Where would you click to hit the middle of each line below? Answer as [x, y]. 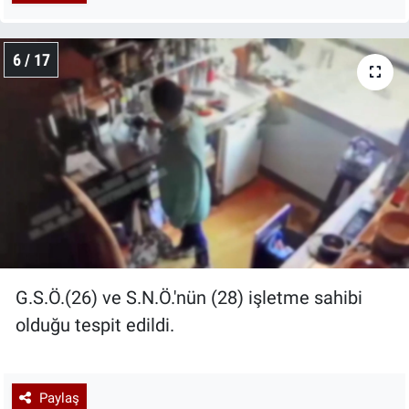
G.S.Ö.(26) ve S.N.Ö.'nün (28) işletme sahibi [189, 298]
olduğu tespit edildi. [95, 325]
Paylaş [59, 398]
